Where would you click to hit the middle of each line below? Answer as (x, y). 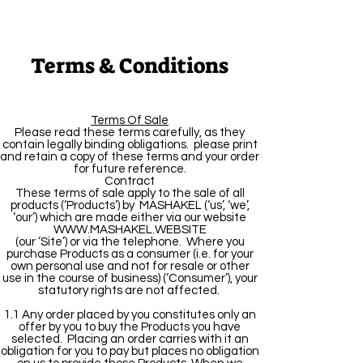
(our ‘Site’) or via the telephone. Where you (130, 242)
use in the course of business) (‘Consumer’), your (130, 278)
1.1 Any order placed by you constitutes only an (130, 315)
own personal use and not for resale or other (130, 266)
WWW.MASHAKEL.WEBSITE (130, 230)
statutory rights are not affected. (130, 290)
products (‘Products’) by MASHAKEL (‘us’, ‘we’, (130, 205)
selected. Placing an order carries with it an (130, 339)
